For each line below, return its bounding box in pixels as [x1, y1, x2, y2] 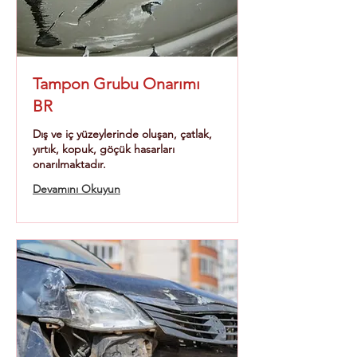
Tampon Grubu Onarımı [33, 74, 200, 93]
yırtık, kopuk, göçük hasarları [33, 142, 175, 156]
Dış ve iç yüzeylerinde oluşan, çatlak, [33, 127, 212, 141]
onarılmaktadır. [33, 157, 106, 171]
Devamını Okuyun [33, 182, 120, 196]
